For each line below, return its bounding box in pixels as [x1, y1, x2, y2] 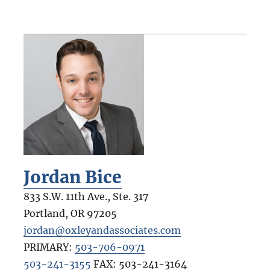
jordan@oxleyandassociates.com [23, 224, 181, 236]
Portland [23, 207, 65, 219]
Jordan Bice [23, 166, 122, 188]
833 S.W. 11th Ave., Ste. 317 [23, 190, 148, 202]
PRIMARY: [23, 240, 75, 253]
